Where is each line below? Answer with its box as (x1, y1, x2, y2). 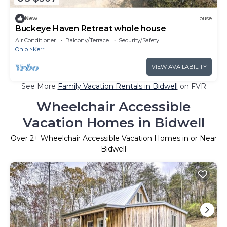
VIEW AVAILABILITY (152, 63, 207, 70)
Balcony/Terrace (65, 36, 109, 44)
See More (21, 81, 58, 91)
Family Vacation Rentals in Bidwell (57, 81, 178, 91)
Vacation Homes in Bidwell (22, 114, 205, 131)
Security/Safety (119, 36, 159, 44)
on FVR (177, 81, 206, 91)
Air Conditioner (15, 36, 56, 44)
